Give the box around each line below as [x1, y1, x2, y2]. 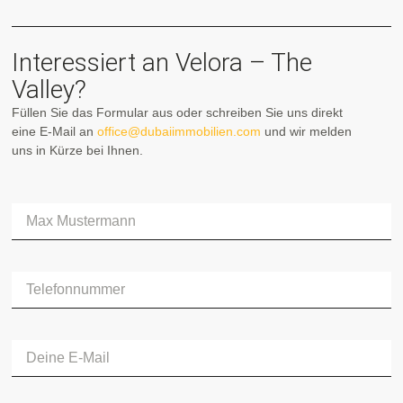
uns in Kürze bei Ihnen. [12, 143, 144, 158]
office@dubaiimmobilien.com [97, 124, 262, 139]
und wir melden [261, 124, 353, 139]
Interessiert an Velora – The [12, 48, 313, 78]
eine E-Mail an [12, 124, 98, 139]
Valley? [12, 75, 87, 105]
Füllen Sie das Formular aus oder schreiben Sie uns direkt [12, 105, 344, 121]
